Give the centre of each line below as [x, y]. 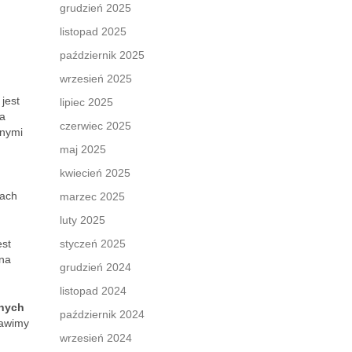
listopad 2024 [93, 291]
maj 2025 [83, 149]
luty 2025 [82, 220]
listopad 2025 [93, 31]
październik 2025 [102, 55]
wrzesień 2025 [96, 79]
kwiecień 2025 [95, 173]
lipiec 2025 [86, 102]
